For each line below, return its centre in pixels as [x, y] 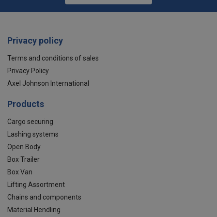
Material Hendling [34, 210]
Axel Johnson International [48, 83]
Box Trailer [23, 159]
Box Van [20, 172]
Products [26, 104]
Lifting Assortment [36, 185]
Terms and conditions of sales [53, 58]
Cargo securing [30, 122]
